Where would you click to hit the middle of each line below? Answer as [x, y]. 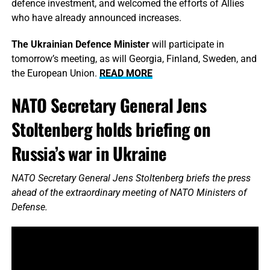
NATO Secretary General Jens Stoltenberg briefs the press [131, 178]
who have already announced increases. [96, 18]
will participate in [187, 45]
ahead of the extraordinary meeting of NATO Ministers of [129, 193]
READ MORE [126, 74]
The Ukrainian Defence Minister [80, 45]
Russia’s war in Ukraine [89, 153]
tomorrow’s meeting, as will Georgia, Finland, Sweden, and [134, 59]
